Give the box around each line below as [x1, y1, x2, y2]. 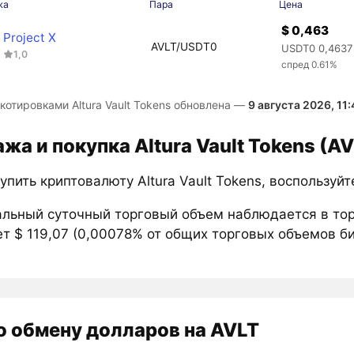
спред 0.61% [281, 58, 338, 71]
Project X [3, 29, 57, 45]
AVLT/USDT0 [150, 40, 217, 53]
